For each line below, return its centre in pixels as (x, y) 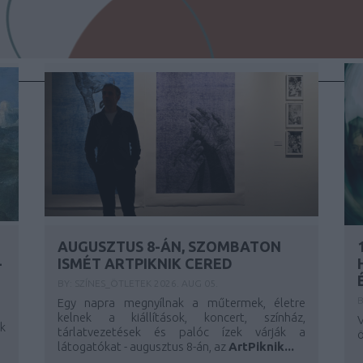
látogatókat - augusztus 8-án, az (143, 346)
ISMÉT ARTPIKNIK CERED (145, 263)
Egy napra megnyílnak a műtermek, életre (181, 303)
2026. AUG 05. (186, 283)
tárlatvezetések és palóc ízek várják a (181, 332)
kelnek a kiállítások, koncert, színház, (181, 317)
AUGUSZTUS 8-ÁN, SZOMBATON (169, 246)
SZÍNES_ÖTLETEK (114, 283)
